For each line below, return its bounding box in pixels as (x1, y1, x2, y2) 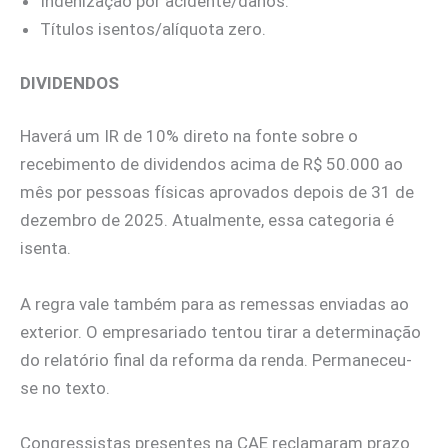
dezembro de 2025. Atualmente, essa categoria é (20, 210, 394, 231)
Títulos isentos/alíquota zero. (40, 19, 266, 40)
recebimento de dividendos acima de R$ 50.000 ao (20, 154, 403, 175)
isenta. (20, 238, 71, 259)
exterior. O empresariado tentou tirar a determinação (20, 321, 421, 342)
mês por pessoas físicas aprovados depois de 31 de (20, 182, 414, 203)
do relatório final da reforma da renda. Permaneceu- (20, 349, 412, 370)
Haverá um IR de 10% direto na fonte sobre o (20, 126, 358, 147)
